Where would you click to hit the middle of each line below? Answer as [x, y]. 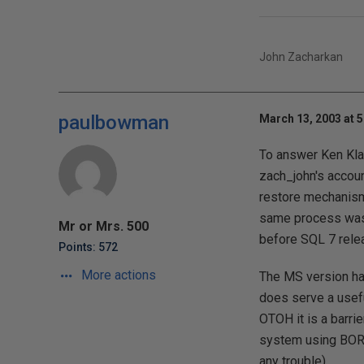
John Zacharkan [301, 57]
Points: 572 [88, 247]
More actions [117, 275]
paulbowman [114, 123]
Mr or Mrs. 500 [104, 226]
